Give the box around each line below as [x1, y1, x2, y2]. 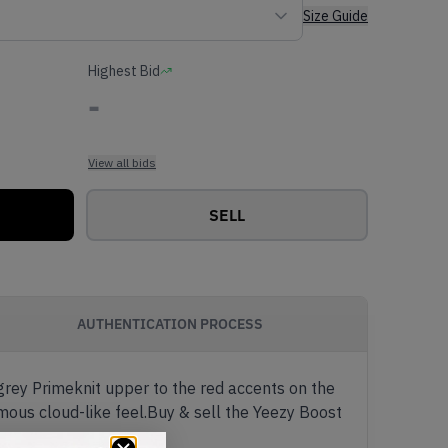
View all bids [88, 155, 156, 170]
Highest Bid [88, 62, 160, 80]
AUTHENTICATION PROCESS [77, 314, 263, 333]
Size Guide [303, 7, 368, 25]
